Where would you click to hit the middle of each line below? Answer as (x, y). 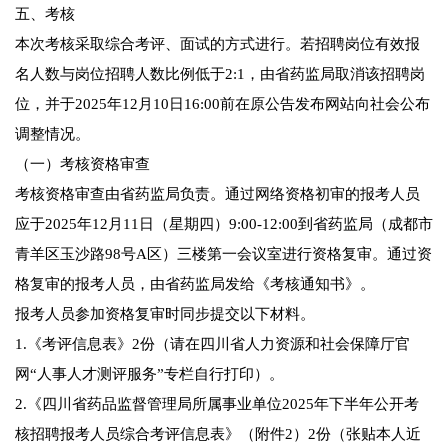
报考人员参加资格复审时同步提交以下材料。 (165, 314)
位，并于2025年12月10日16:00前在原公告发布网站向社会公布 (222, 104)
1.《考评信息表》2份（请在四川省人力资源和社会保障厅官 (212, 344)
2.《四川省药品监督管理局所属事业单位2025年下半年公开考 (217, 404)
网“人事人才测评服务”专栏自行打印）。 (149, 374)
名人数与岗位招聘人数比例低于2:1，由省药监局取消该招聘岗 (220, 74)
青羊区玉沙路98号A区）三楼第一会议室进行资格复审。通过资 (223, 254)
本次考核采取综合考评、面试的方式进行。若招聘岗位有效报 (217, 44)
